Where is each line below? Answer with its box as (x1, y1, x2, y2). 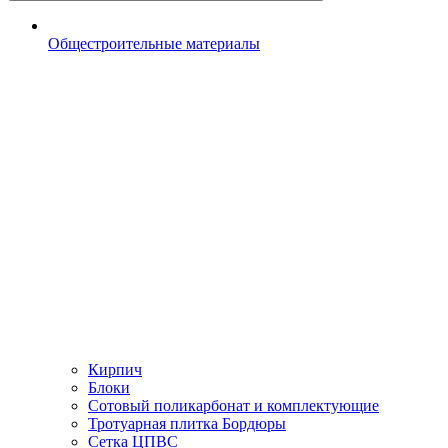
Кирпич (88, 361, 142, 379)
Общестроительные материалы (48, 35, 260, 53)
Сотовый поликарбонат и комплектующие (88, 397, 379, 415)
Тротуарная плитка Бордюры (88, 415, 286, 433)
